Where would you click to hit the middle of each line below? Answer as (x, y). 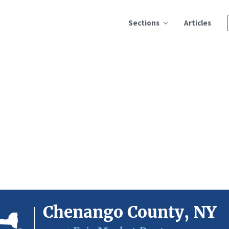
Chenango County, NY (130, 212)
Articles (198, 23)
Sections (144, 23)
